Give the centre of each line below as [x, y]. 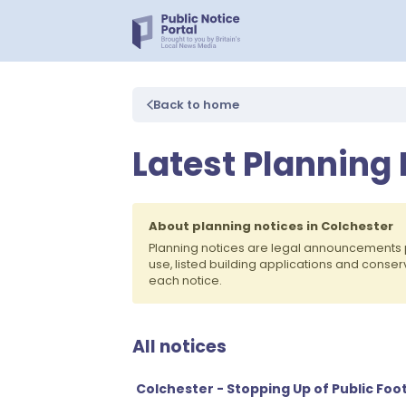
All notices [179, 347]
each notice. [185, 280]
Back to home [196, 105]
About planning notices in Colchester [271, 226]
